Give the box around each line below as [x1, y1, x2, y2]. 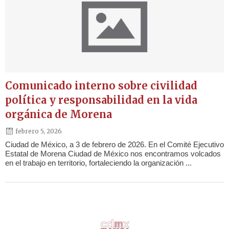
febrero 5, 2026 [15, 127, 62, 135]
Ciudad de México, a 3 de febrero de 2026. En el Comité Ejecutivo [5, 140, 224, 149]
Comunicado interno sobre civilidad [5, 79, 197, 93]
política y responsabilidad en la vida [5, 94, 197, 107]
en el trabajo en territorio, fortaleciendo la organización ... [5, 158, 192, 168]
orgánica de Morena [5, 108, 112, 121]
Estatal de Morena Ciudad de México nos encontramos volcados [5, 149, 221, 158]
